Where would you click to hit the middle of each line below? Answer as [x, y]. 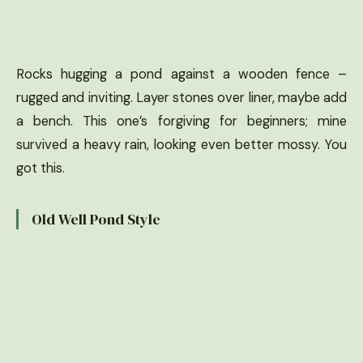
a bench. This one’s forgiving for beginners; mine [181, 122]
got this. [41, 169]
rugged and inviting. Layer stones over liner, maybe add [181, 98]
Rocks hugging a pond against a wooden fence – [181, 75]
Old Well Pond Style [96, 220]
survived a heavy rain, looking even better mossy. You [181, 145]
